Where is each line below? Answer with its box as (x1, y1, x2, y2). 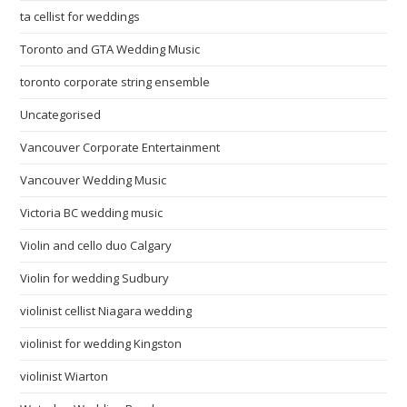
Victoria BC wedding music (20, 204, 164, 221)
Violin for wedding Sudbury (20, 270, 170, 286)
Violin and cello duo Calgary (20, 237, 173, 253)
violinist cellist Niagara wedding (20, 303, 193, 319)
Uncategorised (20, 106, 102, 123)
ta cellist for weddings (20, 8, 141, 25)
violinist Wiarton (20, 368, 109, 384)
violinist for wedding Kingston (20, 335, 183, 352)
